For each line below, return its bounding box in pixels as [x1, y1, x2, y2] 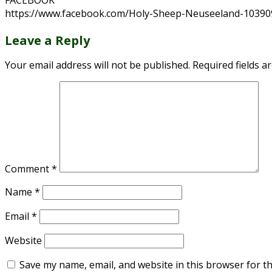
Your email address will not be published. [5, 58, 190, 72]
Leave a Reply [5, 32, 90, 49]
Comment [5, 162, 52, 176]
